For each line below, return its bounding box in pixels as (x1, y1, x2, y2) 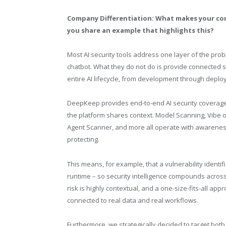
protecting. (67, 135, 99, 144)
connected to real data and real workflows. (67, 195, 198, 205)
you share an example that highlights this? (67, 26, 214, 35)
